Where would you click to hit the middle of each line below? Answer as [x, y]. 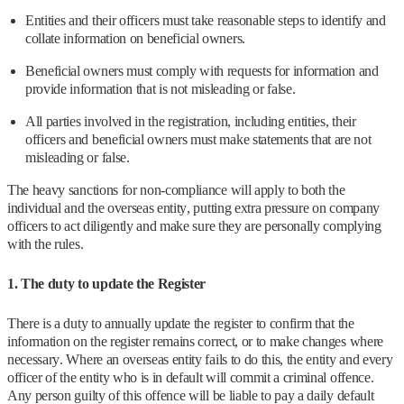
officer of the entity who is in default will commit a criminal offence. [191, 378]
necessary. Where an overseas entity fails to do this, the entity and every [200, 360]
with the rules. [47, 244]
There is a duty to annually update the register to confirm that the [181, 324]
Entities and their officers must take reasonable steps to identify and [206, 21]
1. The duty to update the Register [107, 284]
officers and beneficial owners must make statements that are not [198, 140]
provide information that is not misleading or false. [161, 89]
